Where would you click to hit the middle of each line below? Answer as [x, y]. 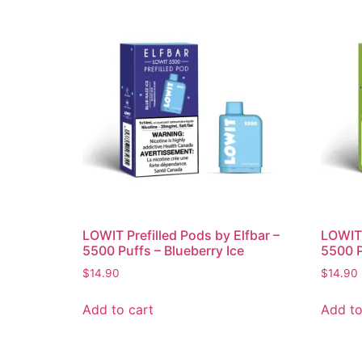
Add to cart [118, 310]
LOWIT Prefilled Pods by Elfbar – [181, 236]
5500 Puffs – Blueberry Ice [163, 251]
